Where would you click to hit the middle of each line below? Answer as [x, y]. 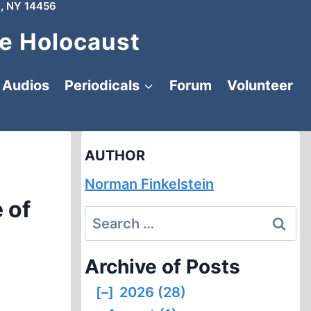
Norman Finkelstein [150, 184]
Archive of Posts [163, 267]
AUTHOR [115, 155]
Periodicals [102, 85]
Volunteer [260, 85]
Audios [25, 85]
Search [108, 217]
